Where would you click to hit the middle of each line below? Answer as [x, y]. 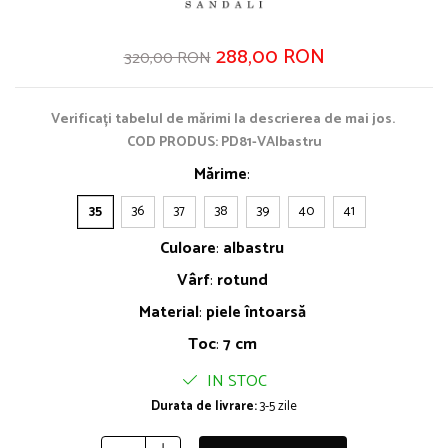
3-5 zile [277, 407]
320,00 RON [167, 59]
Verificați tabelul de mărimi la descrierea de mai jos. [224, 120]
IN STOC [234, 382]
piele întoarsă [255, 313]
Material [168, 313]
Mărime [220, 175]
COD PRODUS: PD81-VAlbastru [224, 143]
